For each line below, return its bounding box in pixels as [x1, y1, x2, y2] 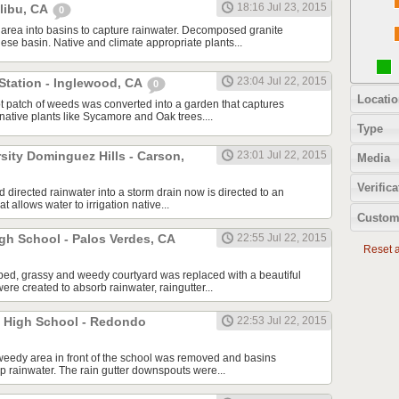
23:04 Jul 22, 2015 [237, 75, 327, 88]
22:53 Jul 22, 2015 [237, 314, 327, 328]
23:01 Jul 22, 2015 [237, 149, 327, 162]
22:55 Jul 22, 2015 [237, 232, 327, 245]
